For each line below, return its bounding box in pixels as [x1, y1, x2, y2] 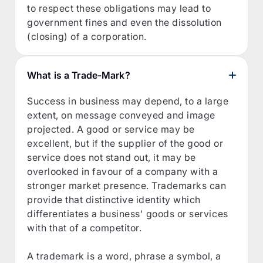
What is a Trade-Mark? [27, 69, 130, 81]
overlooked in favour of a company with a [27, 165, 218, 177]
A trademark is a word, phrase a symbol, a [27, 249, 221, 262]
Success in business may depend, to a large [27, 95, 229, 107]
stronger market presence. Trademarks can [27, 179, 227, 191]
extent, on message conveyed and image [27, 109, 215, 121]
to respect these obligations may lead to [27, 2, 211, 14]
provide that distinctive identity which [27, 193, 201, 205]
